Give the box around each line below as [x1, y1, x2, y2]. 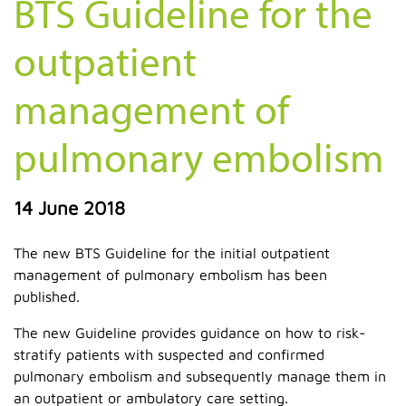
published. [14, 287, 80, 304]
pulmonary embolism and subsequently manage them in [14, 367, 386, 384]
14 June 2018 [14, 196, 125, 218]
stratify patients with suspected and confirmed [14, 345, 324, 362]
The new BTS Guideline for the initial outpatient [14, 244, 330, 261]
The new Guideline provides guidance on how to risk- [14, 324, 365, 341]
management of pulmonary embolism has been [14, 266, 327, 283]
